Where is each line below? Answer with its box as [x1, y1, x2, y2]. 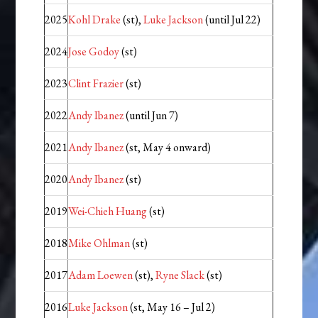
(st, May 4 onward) [124, 140, 212, 155]
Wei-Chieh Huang [68, 204, 148, 219]
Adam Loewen [68, 268, 133, 283]
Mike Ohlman [68, 236, 131, 251]
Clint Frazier [68, 76, 124, 92]
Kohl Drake [68, 12, 121, 28]
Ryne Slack [155, 268, 205, 283]
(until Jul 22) [203, 12, 261, 28]
